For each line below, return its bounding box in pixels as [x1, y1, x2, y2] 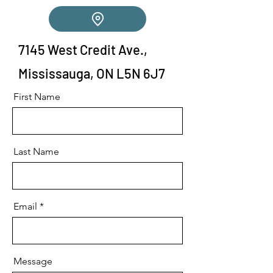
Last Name [13, 146, 59, 157]
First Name [13, 91, 60, 102]
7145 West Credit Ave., [18, 41, 147, 57]
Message [13, 255, 52, 267]
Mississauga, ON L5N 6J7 [18, 65, 165, 81]
